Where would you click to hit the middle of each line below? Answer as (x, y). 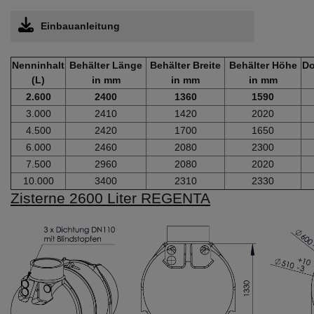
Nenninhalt (38, 65)
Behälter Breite (185, 65)
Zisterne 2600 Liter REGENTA (110, 198)
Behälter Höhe (263, 65)
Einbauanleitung (81, 26)
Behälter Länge (106, 65)
